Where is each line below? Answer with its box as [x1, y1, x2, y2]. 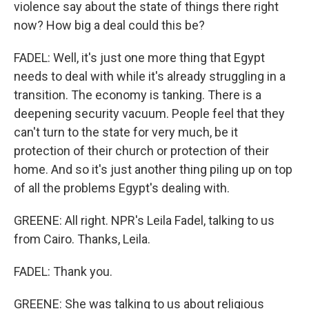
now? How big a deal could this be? [14, 18, 205, 32]
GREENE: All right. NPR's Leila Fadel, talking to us [14, 213, 275, 228]
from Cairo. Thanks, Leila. [14, 232, 150, 246]
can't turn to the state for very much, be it [14, 125, 238, 139]
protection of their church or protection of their [14, 143, 269, 158]
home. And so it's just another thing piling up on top [14, 162, 292, 177]
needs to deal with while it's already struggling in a [14, 69, 286, 83]
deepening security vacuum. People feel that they [14, 106, 285, 121]
